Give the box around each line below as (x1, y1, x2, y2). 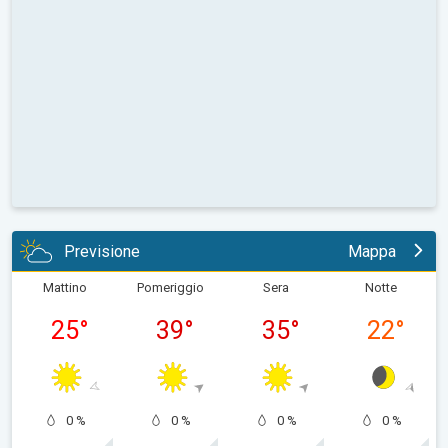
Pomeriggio (136, 280, 204, 296)
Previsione (64, 241, 140, 261)
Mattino (42, 280, 87, 296)
